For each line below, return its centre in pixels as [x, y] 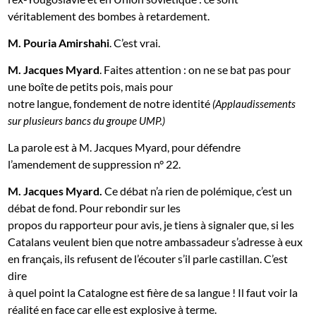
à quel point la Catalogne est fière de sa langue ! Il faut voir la [153, 292]
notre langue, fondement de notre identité [110, 103]
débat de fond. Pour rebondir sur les [95, 207]
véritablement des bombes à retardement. [109, 16]
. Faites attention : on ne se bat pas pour [195, 69]
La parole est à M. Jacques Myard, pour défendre [124, 147]
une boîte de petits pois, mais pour [91, 86]
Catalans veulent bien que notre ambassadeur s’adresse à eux [156, 241]
